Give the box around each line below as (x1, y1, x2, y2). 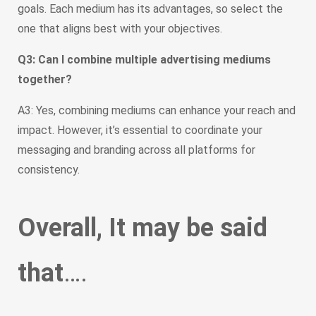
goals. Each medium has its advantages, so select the (18, 2, 283, 16)
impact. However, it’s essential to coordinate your (18, 123, 262, 138)
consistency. (18, 163, 80, 177)
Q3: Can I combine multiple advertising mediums (18, 53, 271, 67)
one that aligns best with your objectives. (18, 22, 222, 36)
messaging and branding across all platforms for (18, 143, 255, 157)
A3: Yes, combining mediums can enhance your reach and (18, 104, 296, 118)
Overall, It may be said (18, 213, 267, 243)
